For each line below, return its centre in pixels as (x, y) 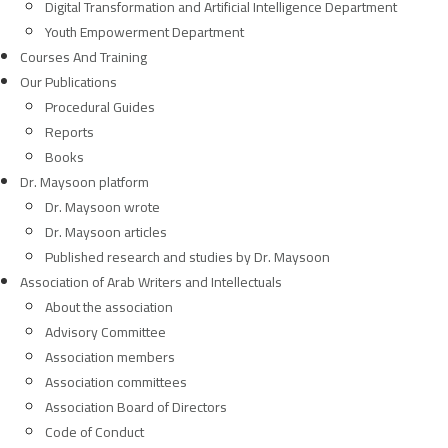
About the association (109, 307)
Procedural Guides (100, 107)
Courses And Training (83, 57)
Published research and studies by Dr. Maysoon (187, 257)
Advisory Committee (105, 332)
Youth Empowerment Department (144, 32)
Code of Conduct (94, 432)
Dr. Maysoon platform (84, 182)
